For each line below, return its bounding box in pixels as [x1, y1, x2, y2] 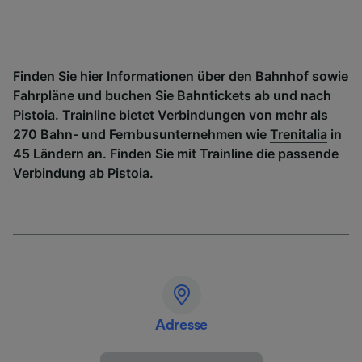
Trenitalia [270, 126, 327, 142]
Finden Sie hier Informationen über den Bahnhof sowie [13, 68, 348, 84]
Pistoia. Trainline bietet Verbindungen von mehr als [13, 107, 328, 123]
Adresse [154, 318, 208, 332]
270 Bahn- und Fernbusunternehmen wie [13, 126, 270, 142]
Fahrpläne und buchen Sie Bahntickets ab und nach [13, 87, 331, 103]
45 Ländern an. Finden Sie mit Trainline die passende [13, 145, 339, 162]
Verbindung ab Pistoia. [13, 165, 154, 181]
